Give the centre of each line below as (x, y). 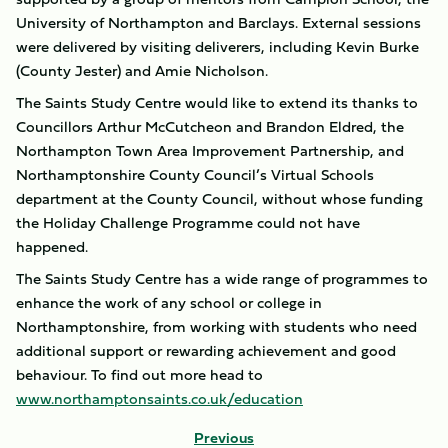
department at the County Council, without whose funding (219, 198)
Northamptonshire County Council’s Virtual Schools (195, 174)
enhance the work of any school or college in (169, 302)
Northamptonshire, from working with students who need (216, 326)
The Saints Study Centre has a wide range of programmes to (222, 278)
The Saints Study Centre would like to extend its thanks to (217, 102)
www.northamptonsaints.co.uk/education (159, 398)
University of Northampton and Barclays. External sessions (218, 22)
